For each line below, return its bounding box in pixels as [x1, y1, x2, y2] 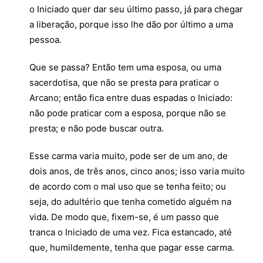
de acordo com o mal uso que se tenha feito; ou [29, 181, 226, 192]
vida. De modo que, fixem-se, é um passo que [29, 211, 219, 222]
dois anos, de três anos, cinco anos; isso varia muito [29, 166, 245, 177]
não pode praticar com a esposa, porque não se [29, 107, 226, 119]
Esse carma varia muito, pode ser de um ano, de [29, 150, 228, 161]
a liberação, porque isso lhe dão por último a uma [29, 19, 233, 30]
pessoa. [29, 34, 62, 45]
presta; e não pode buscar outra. [29, 123, 164, 134]
